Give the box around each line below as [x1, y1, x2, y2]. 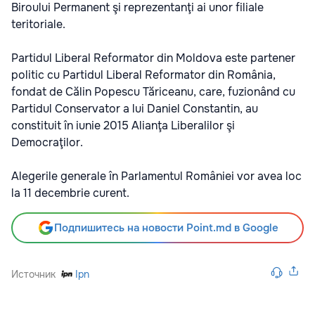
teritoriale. [11, 17, 65, 32]
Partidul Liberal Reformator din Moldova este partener [11, 51, 295, 66]
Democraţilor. [11, 135, 83, 150]
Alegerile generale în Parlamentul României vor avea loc [11, 169, 302, 184]
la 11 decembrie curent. [11, 186, 129, 201]
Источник [11, 268, 56, 281]
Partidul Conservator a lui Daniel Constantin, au [11, 101, 258, 117]
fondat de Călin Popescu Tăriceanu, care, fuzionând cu [11, 84, 295, 100]
